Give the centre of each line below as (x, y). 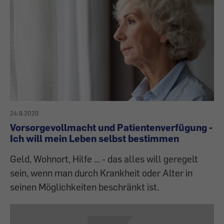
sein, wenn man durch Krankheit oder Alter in (101, 173)
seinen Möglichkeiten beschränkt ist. (84, 187)
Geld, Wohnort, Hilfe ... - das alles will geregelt (104, 159)
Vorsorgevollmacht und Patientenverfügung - (111, 127)
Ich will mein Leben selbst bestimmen (94, 138)
